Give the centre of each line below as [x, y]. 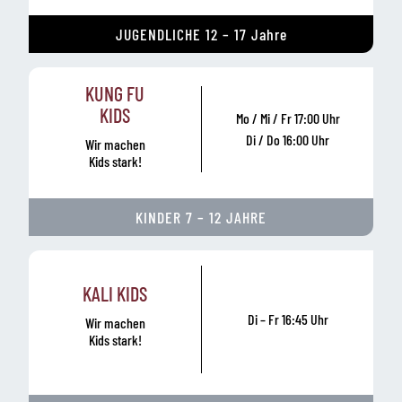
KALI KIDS [115, 294]
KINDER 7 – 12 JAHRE [201, 217]
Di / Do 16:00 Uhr [288, 140]
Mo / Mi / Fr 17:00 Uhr [288, 118]
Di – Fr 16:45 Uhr [288, 319]
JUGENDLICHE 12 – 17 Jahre [201, 34]
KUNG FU [115, 93]
